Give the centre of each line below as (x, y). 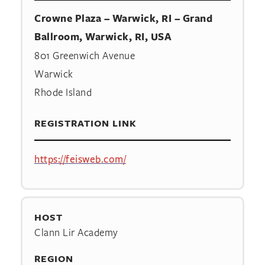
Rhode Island (63, 92)
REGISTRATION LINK (85, 123)
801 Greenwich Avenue (85, 56)
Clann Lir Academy (76, 232)
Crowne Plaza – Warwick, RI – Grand (123, 19)
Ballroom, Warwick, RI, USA (103, 37)
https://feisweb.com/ (80, 159)
